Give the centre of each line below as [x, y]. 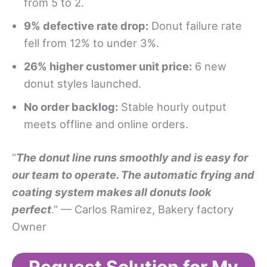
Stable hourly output [172, 106]
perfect [32, 209]
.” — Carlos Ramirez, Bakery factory [142, 209]
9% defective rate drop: [86, 25]
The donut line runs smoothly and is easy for [132, 158]
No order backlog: [71, 106]
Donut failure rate [195, 25]
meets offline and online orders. [106, 124]
